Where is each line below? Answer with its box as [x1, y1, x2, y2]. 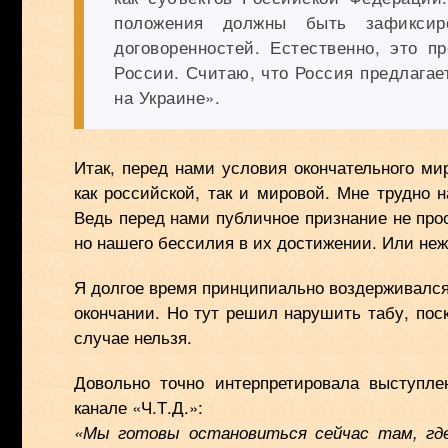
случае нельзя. [74, 324, 192, 349]
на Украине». [114, 84, 220, 109]
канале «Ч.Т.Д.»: [74, 394, 203, 419]
